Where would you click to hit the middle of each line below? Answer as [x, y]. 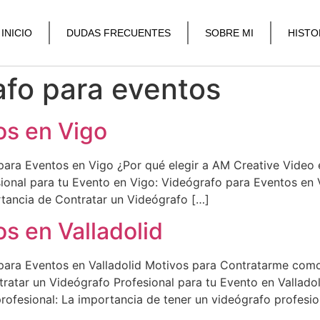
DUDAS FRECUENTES [119, 33]
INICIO [17, 33]
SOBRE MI [230, 33]
